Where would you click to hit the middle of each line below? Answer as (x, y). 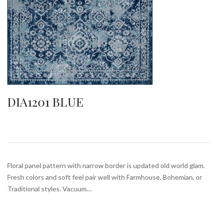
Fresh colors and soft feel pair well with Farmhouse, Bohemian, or (105, 177)
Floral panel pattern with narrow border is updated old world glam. (106, 166)
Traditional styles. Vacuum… (49, 189)
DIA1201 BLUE (45, 102)
